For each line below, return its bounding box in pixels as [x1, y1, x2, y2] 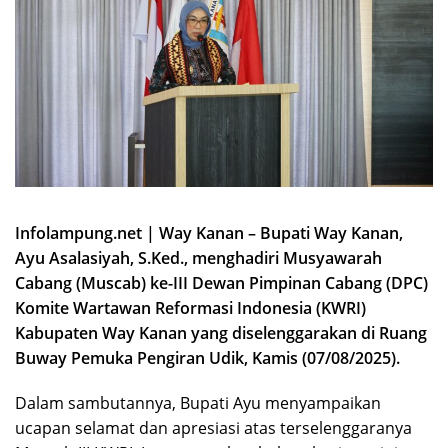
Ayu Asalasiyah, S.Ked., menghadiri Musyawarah [15, 246, 382, 269]
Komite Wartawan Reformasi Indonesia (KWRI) [15, 296, 366, 319]
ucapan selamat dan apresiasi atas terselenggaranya [15, 416, 412, 439]
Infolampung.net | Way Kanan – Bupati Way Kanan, [15, 221, 403, 244]
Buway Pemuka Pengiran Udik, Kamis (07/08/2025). [15, 346, 400, 369]
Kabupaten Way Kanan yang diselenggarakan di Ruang [15, 321, 427, 344]
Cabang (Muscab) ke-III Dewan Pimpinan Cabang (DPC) [15, 271, 428, 294]
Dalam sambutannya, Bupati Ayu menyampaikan [15, 391, 381, 414]
